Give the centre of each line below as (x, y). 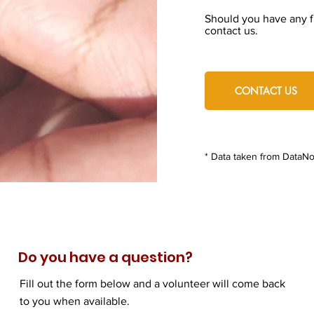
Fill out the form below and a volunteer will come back (152, 284)
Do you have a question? (105, 257)
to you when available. (76, 301)
